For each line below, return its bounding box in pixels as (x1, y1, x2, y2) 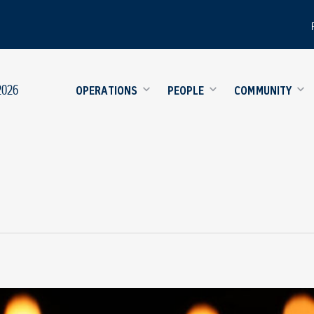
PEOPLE (167, 82, 205, 97)
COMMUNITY (234, 82, 292, 97)
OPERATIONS (76, 82, 138, 97)
